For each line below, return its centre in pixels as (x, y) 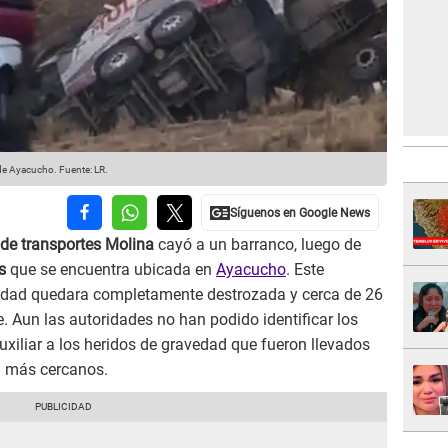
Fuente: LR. (82, 170)
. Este (305, 270)
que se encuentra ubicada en (113, 270)
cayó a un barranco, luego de (257, 245)
